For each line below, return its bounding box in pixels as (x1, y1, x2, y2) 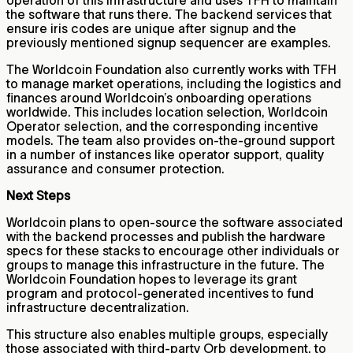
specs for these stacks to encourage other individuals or (6, 243, 340, 258)
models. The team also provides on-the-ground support (6, 133, 335, 148)
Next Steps (6, 188, 70, 203)
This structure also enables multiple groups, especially (6, 327, 328, 342)
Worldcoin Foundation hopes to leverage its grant (6, 272, 297, 287)
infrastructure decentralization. (6, 300, 192, 315)
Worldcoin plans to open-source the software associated (6, 215, 343, 230)
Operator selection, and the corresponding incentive (6, 119, 318, 134)
